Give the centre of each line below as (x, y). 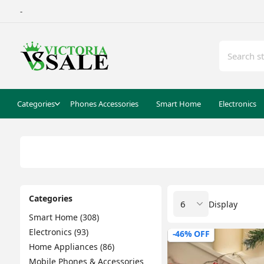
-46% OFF (191, 234)
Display (223, 204)
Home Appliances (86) (71, 247)
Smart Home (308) (64, 217)
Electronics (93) (58, 232)
